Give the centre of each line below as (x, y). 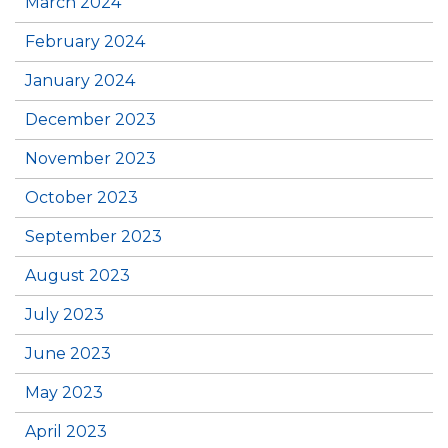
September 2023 (93, 236)
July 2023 (64, 314)
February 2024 (85, 41)
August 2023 (77, 275)
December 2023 (90, 119)
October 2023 (81, 197)
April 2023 (66, 431)
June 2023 (68, 353)
